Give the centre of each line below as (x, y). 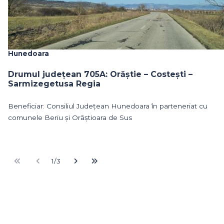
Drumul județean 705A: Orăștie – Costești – (100, 74)
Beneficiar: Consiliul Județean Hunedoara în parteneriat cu (108, 106)
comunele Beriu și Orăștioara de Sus (70, 117)
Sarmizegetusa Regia (54, 83)
